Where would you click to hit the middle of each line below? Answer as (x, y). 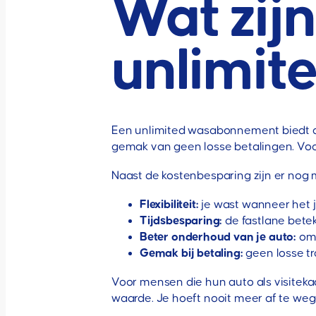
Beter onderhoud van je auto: (218, 237)
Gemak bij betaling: (192, 253)
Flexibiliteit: (169, 205)
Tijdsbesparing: (181, 221)
